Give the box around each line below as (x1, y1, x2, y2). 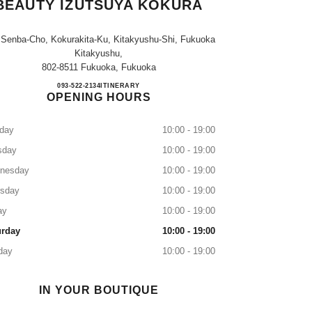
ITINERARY (100, 82, 140, 89)
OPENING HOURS (46, 91, 151, 103)
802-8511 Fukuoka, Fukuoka (41, 62, 156, 72)
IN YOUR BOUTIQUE (38, 284, 159, 296)
